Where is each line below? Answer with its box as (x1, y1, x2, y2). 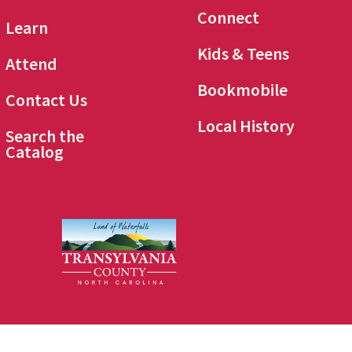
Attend (5, 53, 58, 75)
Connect (197, 6, 260, 29)
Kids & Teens (197, 42, 290, 65)
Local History (197, 115, 295, 137)
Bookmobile (197, 79, 288, 101)
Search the (5, 125, 85, 148)
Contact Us (5, 89, 88, 112)
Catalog (5, 141, 64, 163)
